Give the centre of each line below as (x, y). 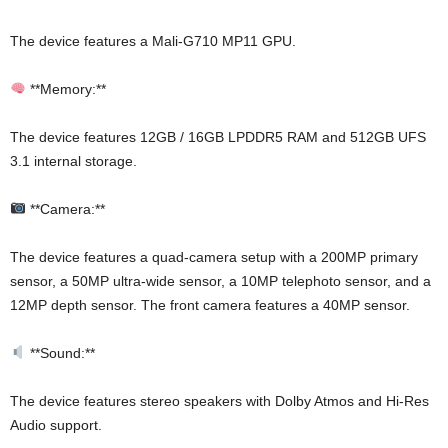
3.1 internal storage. (73, 160)
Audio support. (56, 424)
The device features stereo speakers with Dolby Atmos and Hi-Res (219, 400)
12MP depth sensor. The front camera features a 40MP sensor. (210, 304)
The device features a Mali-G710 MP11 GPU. (153, 40)
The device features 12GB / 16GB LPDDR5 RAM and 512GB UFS (218, 136)
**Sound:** (60, 352)
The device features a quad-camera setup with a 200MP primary (214, 256)
